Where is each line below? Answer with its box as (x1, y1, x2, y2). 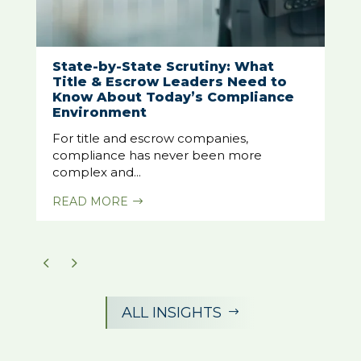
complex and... (52, 164, 141, 180)
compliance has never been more (52, 147, 262, 163)
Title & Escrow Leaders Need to (52, 73, 287, 89)
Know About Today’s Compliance (52, 89, 294, 105)
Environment (52, 104, 147, 120)
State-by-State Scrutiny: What (52, 58, 274, 74)
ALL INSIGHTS (122, 304, 222, 322)
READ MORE (52, 193, 128, 209)
